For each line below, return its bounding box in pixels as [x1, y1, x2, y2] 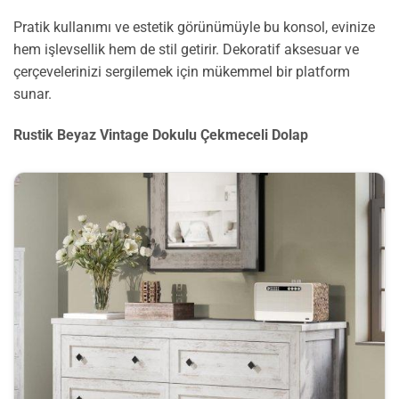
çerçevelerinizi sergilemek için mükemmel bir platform [13, 63, 350, 80]
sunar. [13, 85, 52, 102]
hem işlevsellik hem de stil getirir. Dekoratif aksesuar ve [13, 41, 359, 58]
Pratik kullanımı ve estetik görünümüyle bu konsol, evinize [13, 19, 375, 36]
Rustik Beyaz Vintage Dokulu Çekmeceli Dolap [13, 126, 308, 143]
